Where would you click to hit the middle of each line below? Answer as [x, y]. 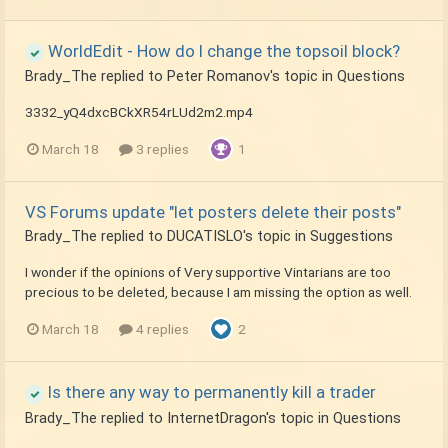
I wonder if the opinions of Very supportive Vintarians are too [208, 272]
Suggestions [351, 236]
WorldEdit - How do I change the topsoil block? [222, 50]
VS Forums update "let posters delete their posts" [213, 212]
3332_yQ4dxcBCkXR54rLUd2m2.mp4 [139, 112]
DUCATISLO [205, 236]
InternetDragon [216, 417]
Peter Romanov [218, 76]
